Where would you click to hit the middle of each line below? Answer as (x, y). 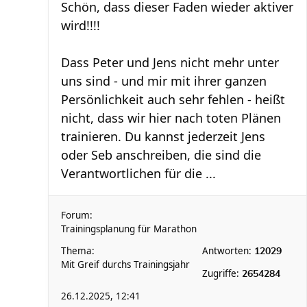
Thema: (78, 251)
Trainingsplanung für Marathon (129, 229)
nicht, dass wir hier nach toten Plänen (171, 118)
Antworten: (228, 251)
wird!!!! (81, 25)
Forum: (77, 215)
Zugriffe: (222, 273)
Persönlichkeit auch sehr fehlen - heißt (173, 99)
